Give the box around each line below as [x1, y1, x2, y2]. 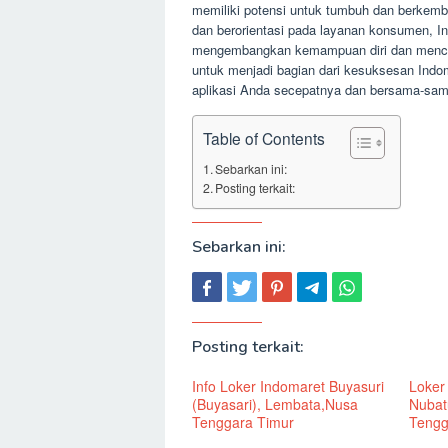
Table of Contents [203, 126, 325, 149]
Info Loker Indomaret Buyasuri [192, 375, 384, 396]
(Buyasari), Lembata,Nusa [192, 393, 358, 414]
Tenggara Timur [192, 411, 294, 432]
